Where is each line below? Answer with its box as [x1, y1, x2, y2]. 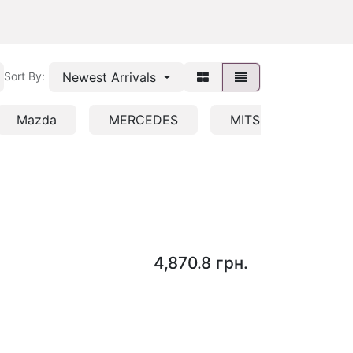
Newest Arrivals [62, 69, 157, 86]
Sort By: [4, 69, 46, 84]
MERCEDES [109, 112, 178, 128]
